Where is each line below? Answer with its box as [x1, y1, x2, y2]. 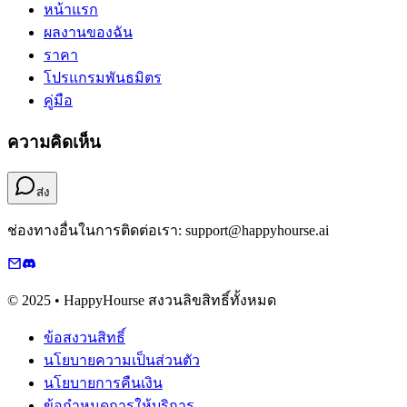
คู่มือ [44, 92, 73, 108]
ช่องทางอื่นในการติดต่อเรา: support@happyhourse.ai [7, 223, 329, 239]
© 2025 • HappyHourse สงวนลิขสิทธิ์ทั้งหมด [7, 293, 276, 309]
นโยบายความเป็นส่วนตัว [44, 352, 200, 369]
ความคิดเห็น [7, 132, 101, 152]
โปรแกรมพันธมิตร [44, 69, 162, 85]
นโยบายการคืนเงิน [44, 375, 163, 392]
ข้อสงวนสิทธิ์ [44, 330, 125, 346]
